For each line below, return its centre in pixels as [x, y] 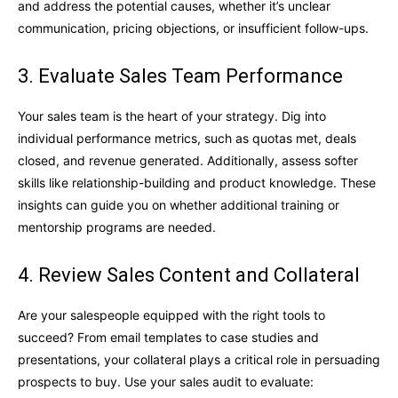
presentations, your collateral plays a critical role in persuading [199, 360]
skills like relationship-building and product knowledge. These [197, 183]
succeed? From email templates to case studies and [168, 338]
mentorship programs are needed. [117, 227]
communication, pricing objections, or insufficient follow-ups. [193, 28]
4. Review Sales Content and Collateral [189, 275]
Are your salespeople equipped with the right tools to [171, 315]
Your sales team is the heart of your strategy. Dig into [172, 116]
